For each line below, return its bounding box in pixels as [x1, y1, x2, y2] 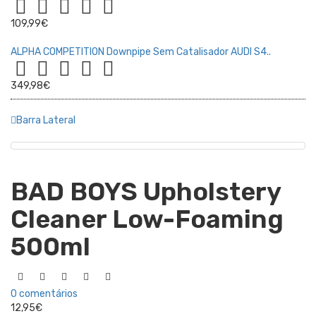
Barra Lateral [16, 114, 75, 126]
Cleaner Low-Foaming [11, 204, 284, 234]
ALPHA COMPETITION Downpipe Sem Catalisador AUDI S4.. [11, 46, 271, 58]
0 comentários [11, 288, 78, 300]
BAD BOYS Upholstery [11, 176, 281, 207]
